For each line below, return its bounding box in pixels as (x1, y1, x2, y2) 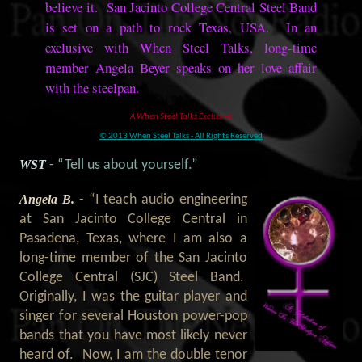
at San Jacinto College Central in (19, 212, 247, 226)
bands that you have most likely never (19, 328, 247, 343)
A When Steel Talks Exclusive (130, 112, 232, 121)
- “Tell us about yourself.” (49, 158, 199, 173)
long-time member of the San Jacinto (19, 250, 247, 265)
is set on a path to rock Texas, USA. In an (45, 17, 317, 36)
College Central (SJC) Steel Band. (19, 270, 247, 284)
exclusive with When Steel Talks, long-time (45, 37, 317, 57)
